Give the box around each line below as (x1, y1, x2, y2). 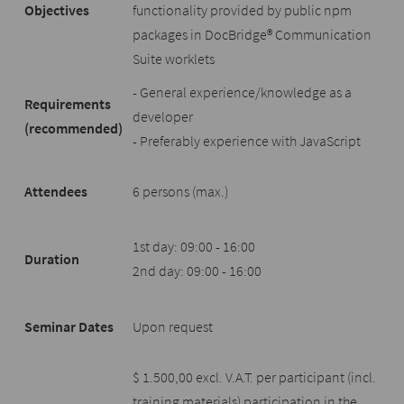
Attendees (24, 182, 88, 200)
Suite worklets (133, 50, 216, 68)
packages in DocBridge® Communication (133, 25, 372, 43)
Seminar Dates (24, 317, 115, 335)
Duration (24, 250, 80, 268)
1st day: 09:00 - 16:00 (133, 237, 256, 255)
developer (133, 107, 194, 125)
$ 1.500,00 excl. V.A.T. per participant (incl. (133, 368, 377, 386)
